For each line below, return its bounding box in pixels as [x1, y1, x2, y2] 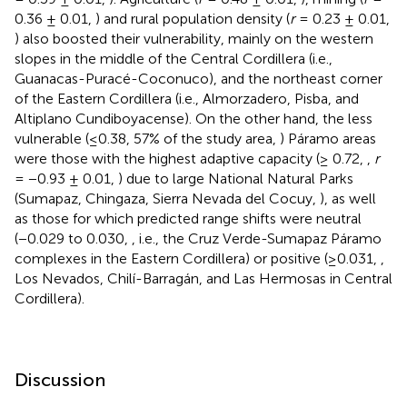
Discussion [15, 368, 105, 391]
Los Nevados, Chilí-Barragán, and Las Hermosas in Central [15, 269, 392, 287]
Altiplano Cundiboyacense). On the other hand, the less [15, 109, 372, 127]
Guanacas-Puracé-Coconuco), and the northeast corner [15, 69, 382, 87]
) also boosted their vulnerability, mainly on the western [15, 29, 373, 47]
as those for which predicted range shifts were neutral [15, 209, 362, 227]
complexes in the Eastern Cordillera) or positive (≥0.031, [15, 249, 381, 267]
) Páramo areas [280, 129, 376, 147]
